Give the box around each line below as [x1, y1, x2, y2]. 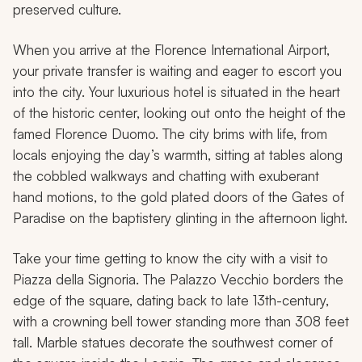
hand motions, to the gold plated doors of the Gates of [13, 188, 344, 206]
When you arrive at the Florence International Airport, [13, 41, 330, 59]
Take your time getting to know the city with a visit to [13, 250, 328, 267]
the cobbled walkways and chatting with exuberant [13, 167, 319, 185]
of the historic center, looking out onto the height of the [13, 104, 346, 122]
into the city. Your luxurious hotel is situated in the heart [13, 83, 340, 101]
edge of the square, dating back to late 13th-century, [13, 292, 329, 309]
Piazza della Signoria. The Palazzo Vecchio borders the [13, 271, 343, 288]
